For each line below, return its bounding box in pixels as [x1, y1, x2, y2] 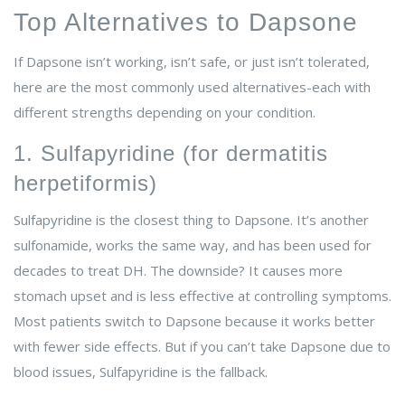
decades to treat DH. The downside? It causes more [14, 261, 343, 280]
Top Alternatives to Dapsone [14, 8, 358, 37]
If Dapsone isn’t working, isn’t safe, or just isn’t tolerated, [14, 52, 370, 71]
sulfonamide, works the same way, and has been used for [14, 236, 372, 255]
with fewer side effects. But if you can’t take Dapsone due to [14, 337, 391, 356]
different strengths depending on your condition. [14, 103, 316, 122]
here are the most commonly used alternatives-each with [14, 78, 371, 97]
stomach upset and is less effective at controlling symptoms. [14, 287, 391, 306]
